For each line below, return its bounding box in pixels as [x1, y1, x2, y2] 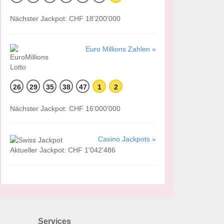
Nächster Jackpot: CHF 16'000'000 [10, 104, 120, 113]
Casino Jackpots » [98, 135, 156, 143]
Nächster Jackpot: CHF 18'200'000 [10, 14, 120, 23]
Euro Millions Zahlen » [85, 45, 156, 53]
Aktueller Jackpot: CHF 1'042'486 [10, 145, 115, 154]
